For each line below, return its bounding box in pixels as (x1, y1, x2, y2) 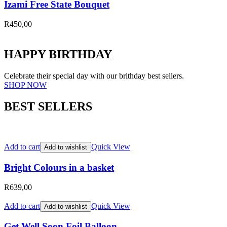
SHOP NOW (4, 81, 47, 90)
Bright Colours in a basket (4, 162, 114, 173)
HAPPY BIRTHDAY (4, 48, 112, 61)
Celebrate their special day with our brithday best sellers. (4, 71, 184, 81)
